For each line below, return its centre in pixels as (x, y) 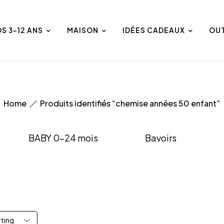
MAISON (83, 30)
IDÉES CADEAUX (154, 30)
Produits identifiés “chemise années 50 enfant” (130, 103)
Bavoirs (161, 137)
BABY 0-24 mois (63, 137)
